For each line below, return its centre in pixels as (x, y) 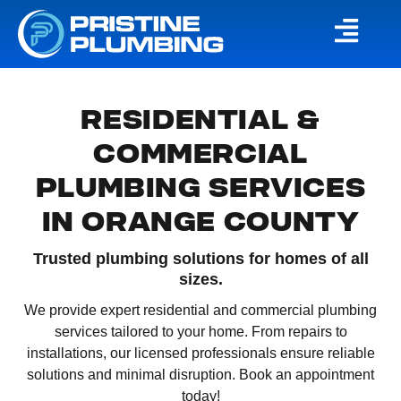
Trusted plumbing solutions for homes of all (200, 258)
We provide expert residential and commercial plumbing (200, 311)
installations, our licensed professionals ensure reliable (200, 354)
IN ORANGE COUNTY (200, 222)
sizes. (200, 279)
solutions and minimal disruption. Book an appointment (200, 375)
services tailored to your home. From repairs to (200, 332)
